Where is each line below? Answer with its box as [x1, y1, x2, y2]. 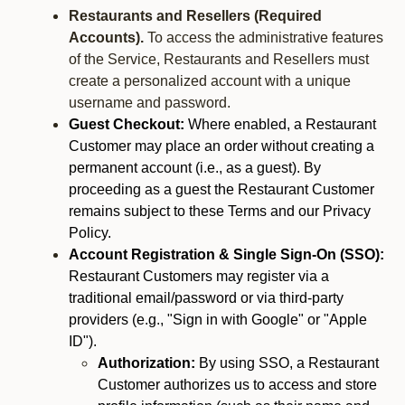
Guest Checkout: [69, 117, 184, 132]
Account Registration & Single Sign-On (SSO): [69, 247, 384, 262]
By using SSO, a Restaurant [195, 355, 379, 371]
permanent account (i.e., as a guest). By [69, 160, 321, 175]
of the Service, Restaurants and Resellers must [69, 52, 369, 67]
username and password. [69, 95, 231, 110]
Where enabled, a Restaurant [184, 117, 376, 132]
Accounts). [69, 30, 144, 45]
